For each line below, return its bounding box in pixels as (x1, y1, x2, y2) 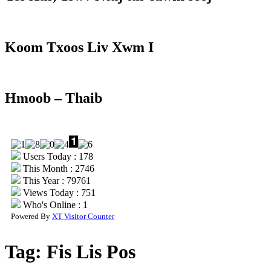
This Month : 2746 (21, 163, 94, 174)
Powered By (11, 212, 52, 221)
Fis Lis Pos (47, 240, 135, 263)
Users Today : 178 (21, 151, 93, 162)
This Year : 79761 (21, 175, 91, 186)
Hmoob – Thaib (5, 90, 102, 106)
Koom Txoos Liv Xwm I (5, 39, 154, 55)
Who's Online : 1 (21, 200, 88, 211)
